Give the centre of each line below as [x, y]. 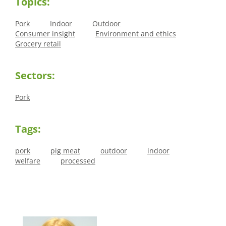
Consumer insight [45, 34]
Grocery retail [38, 44]
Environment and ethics [136, 34]
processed [78, 161]
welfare [28, 161]
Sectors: [35, 76]
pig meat [65, 151]
